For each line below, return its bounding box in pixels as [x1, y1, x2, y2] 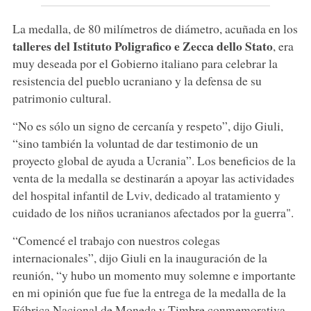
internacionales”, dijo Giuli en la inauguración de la [12, 249, 267, 266]
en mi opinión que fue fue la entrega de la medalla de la [12, 283, 286, 301]
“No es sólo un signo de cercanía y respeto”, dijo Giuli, [12, 117, 283, 134]
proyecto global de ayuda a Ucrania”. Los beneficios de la [12, 151, 296, 169]
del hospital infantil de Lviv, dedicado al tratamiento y [12, 186, 280, 203]
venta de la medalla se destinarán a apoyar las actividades [12, 169, 294, 186]
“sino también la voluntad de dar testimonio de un [12, 134, 258, 151]
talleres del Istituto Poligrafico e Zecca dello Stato [12, 36, 273, 55]
